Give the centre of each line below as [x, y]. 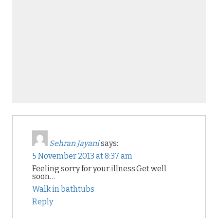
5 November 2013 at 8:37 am [82, 156]
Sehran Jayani [74, 143]
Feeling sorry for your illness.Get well [99, 169]
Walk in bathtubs [63, 189]
